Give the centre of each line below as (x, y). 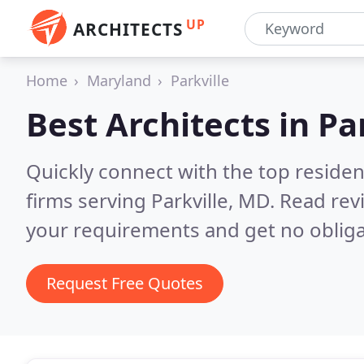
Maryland (119, 80)
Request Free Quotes (125, 283)
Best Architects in (172, 124)
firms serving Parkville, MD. (153, 200)
